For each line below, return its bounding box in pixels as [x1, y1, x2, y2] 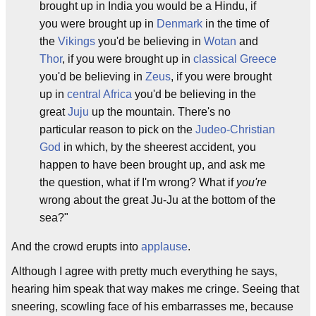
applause [141, 241, 188, 253]
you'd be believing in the [132, 88, 256, 100]
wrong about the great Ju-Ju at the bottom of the [39, 194, 276, 206]
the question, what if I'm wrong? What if [39, 176, 236, 188]
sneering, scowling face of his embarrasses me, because [11, 300, 293, 312]
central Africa [67, 88, 132, 100]
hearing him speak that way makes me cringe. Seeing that [11, 283, 299, 295]
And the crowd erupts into [11, 241, 141, 253]
